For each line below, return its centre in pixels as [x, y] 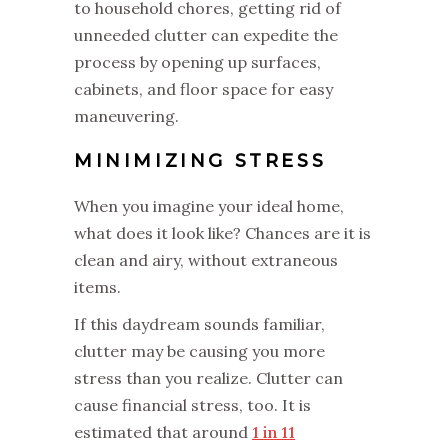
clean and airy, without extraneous [206, 259]
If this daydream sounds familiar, [199, 323]
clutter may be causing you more [199, 350]
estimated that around [163, 431]
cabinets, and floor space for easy [203, 88]
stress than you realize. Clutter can [208, 377]
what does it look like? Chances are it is [222, 232]
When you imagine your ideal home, [209, 205]
